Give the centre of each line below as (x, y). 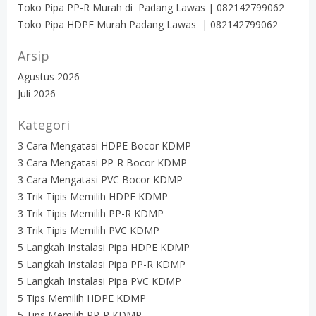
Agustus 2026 (49, 76)
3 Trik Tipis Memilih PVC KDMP (89, 230)
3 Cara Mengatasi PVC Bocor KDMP (100, 179)
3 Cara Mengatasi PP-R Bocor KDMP (102, 162)
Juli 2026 (37, 93)
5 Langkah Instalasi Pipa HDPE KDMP (104, 247)
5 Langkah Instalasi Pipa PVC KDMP (99, 281)
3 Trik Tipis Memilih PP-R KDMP (91, 213)
